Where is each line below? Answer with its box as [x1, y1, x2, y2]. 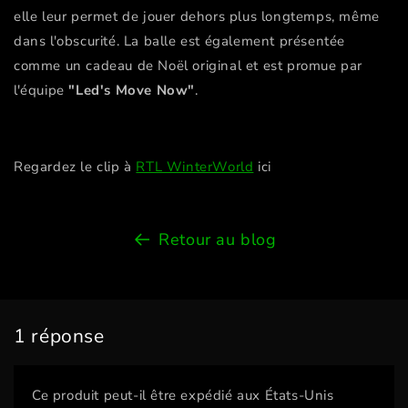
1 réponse [14, 323, 105, 350]
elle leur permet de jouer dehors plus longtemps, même [14, 7, 380, 26]
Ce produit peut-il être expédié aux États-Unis [32, 385, 334, 404]
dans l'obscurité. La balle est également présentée [14, 32, 346, 51]
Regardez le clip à [14, 158, 137, 177]
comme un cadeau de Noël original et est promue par [14, 56, 363, 76]
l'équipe [14, 81, 69, 100]
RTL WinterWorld [136, 158, 254, 177]
